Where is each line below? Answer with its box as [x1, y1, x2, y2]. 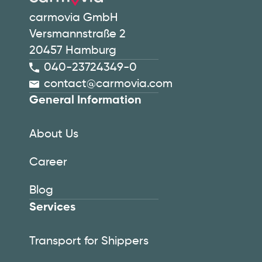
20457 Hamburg [29, 45, 116, 57]
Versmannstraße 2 [29, 29, 126, 40]
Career [29, 157, 67, 168]
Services [29, 201, 75, 213]
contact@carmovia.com [44, 78, 173, 90]
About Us [29, 129, 78, 140]
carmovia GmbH [29, 12, 118, 24]
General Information [29, 95, 142, 106]
